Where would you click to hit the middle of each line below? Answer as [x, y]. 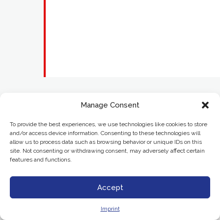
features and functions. [41, 160]
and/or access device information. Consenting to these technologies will [105, 133]
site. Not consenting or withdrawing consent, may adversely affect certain [107, 151]
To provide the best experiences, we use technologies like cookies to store [109, 124]
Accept [110, 187]
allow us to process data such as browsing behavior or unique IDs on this [106, 142]
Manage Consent [110, 105]
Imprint [110, 209]
